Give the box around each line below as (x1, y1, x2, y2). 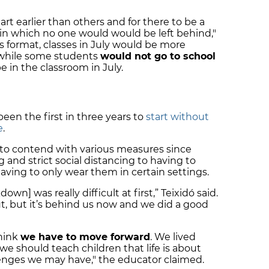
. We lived (150, 231, 196, 243)
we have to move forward (20, 231, 150, 243)
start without (146, 110, 209, 122)
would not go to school (100, 50, 216, 62)
